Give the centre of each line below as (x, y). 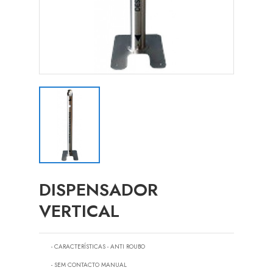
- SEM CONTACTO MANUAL (89, 265)
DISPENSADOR (98, 190)
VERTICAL (79, 211)
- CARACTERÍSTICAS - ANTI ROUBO (98, 247)
